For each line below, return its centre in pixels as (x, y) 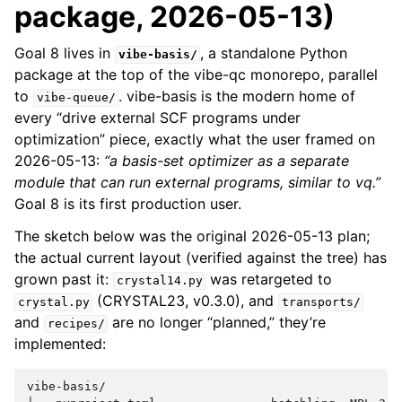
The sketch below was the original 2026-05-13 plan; (192, 236)
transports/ (321, 302)
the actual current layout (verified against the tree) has (201, 258)
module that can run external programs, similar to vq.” (197, 183)
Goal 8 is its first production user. (128, 204)
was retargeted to (269, 280)
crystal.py (53, 302)
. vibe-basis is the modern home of (237, 96)
